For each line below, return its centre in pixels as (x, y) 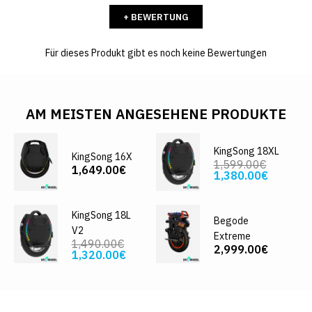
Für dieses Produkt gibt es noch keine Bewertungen (156, 53)
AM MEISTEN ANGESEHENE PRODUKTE (156, 114)
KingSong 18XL (246, 151)
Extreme (232, 236)
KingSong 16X (102, 156)
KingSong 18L (101, 216)
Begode (231, 221)
